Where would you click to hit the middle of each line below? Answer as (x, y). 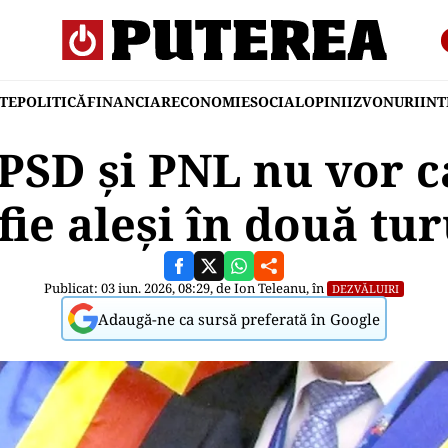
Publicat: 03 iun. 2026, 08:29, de (139, 288)
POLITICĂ (52, 101)
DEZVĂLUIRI (365, 288)
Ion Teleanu (270, 288)
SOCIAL (277, 101)
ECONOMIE (210, 101)
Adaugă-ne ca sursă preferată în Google (239, 318)
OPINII (328, 101)
